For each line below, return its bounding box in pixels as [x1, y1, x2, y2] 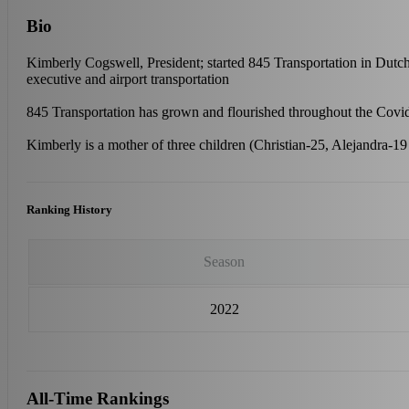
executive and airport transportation [26, 70, 229, 87]
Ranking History [26, 202, 112, 216]
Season [204, 254, 245, 270]
